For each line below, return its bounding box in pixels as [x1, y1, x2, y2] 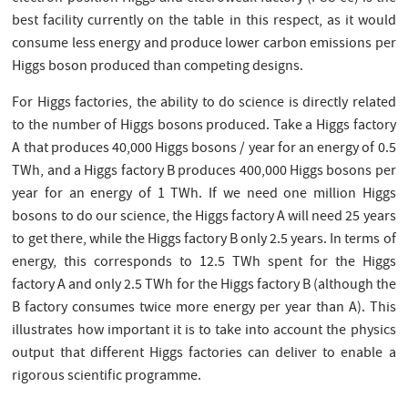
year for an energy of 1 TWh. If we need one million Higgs [12, 183, 396, 206]
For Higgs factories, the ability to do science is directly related [12, 92, 396, 115]
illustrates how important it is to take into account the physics [12, 320, 396, 342]
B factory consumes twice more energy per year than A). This [12, 297, 396, 320]
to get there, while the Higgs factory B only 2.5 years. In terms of [12, 229, 396, 251]
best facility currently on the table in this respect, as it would [12, 10, 396, 33]
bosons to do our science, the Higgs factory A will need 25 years [12, 206, 396, 229]
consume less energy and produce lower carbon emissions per [12, 33, 396, 56]
